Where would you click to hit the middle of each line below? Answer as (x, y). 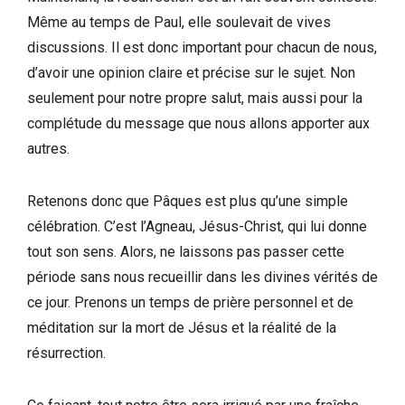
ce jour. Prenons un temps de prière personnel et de (190, 302)
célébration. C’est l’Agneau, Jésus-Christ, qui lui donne (197, 226)
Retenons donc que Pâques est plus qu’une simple (188, 201)
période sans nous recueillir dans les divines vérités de (202, 277)
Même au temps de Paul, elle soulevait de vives (179, 22)
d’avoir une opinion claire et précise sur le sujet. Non (191, 72)
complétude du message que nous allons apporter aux (198, 123)
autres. (48, 148)
